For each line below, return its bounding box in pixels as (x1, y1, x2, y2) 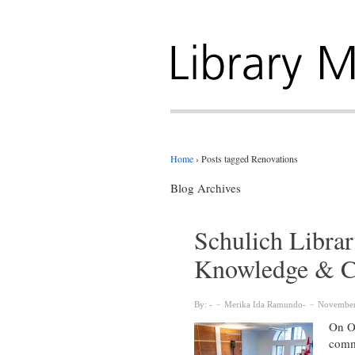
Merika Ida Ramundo (223, 299, 303, 309)
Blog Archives (170, 179, 241, 196)
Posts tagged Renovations (200, 151, 298, 165)
